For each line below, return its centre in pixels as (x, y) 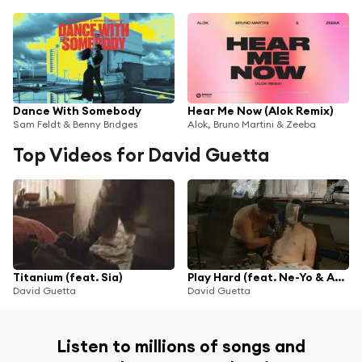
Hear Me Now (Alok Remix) (260, 110)
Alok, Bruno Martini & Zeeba (252, 124)
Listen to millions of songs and (181, 346)
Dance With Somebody (77, 110)
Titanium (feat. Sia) (67, 277)
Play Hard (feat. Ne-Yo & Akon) (339, 277)
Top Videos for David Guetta (141, 154)
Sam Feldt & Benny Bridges (75, 124)
